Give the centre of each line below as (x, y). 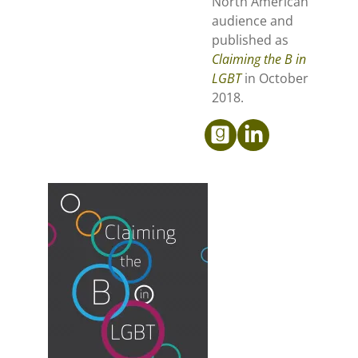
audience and (253, 21)
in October (275, 79)
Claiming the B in (259, 60)
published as (250, 40)
